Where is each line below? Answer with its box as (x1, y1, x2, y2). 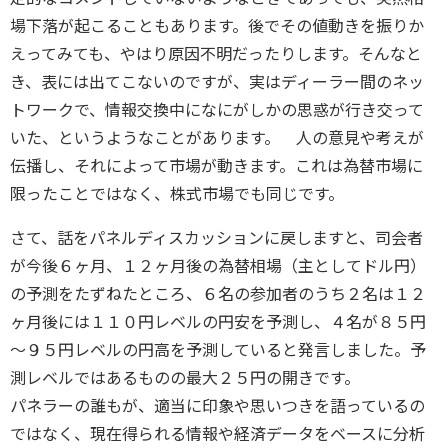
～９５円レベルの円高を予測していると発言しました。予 (10, 339, 426, 361)
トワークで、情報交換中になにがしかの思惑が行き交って (10, 99, 424, 121)
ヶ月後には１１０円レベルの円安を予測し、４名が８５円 (10, 311, 426, 333)
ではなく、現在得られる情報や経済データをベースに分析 (10, 423, 425, 445)
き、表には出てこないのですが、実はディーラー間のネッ (10, 71, 424, 93)
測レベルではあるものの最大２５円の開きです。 (10, 367, 360, 389)
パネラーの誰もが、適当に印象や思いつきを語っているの (10, 395, 425, 417)
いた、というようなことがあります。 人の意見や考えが (10, 127, 424, 149)
